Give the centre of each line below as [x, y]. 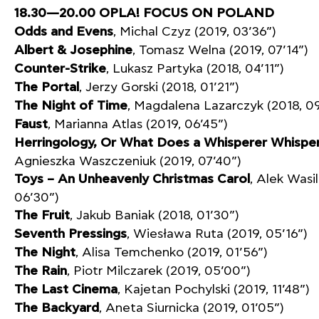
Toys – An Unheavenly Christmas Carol [132, 179]
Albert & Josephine [73, 51]
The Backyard [57, 308]
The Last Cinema [66, 290]
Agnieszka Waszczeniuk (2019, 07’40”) [128, 161]
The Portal [47, 88]
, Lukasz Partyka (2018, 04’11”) [195, 69]
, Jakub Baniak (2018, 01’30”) [155, 215]
